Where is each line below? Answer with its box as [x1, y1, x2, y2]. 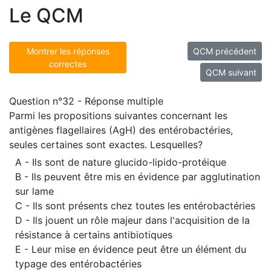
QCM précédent [193, 46, 256, 56]
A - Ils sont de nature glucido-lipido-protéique [15, 156, 226, 168]
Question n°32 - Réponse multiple [9, 95, 163, 107]
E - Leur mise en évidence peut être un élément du [15, 243, 246, 255]
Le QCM [9, 4, 83, 27]
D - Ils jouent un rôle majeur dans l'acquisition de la [15, 214, 250, 226]
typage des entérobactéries [15, 258, 142, 270]
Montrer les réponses [26, 46, 109, 56]
